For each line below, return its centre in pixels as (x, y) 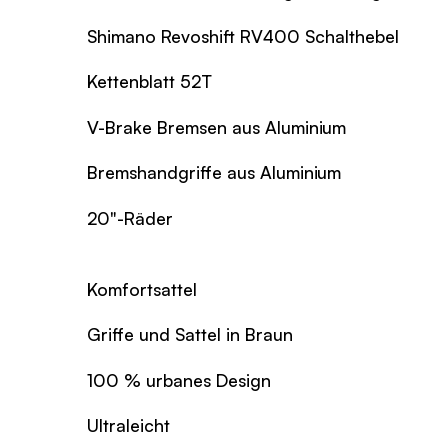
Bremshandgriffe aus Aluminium (214, 172)
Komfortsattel (142, 288)
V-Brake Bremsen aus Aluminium (217, 126)
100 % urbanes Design (179, 379)
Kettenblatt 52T (150, 81)
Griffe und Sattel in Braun (190, 334)
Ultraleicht (129, 425)
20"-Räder (130, 218)
